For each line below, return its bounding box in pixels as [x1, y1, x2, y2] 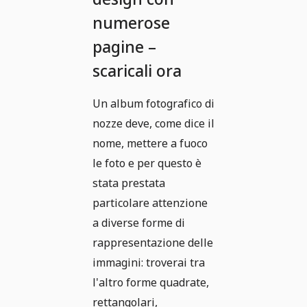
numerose [93, 12, 170, 34]
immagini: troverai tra [93, 255, 205, 271]
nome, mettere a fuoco [93, 136, 208, 151]
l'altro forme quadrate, [93, 275, 209, 291]
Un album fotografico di [93, 96, 214, 112]
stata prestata [93, 175, 165, 191]
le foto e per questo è [93, 156, 201, 171]
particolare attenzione [93, 195, 208, 211]
